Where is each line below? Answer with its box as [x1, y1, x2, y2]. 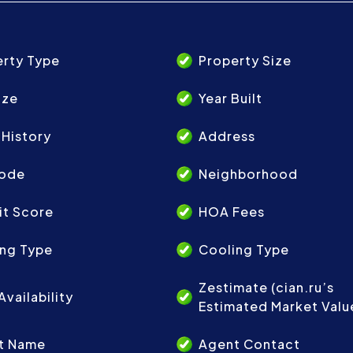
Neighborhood [199, 165, 298, 182]
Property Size [199, 52, 292, 69]
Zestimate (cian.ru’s [199, 279, 334, 295]
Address [199, 128, 255, 144]
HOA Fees [199, 203, 265, 220]
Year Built [199, 90, 262, 106]
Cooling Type [199, 241, 289, 258]
